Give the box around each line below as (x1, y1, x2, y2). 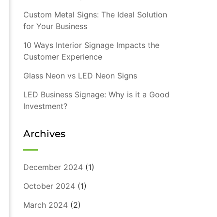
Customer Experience (23, 52, 102, 62)
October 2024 (23, 181, 75, 191)
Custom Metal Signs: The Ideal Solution (23, 10, 167, 20)
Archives (23, 128, 65, 140)
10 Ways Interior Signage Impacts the (23, 40, 159, 50)
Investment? (23, 101, 67, 111)
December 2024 (23, 162, 83, 172)
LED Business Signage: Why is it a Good (23, 90, 170, 100)
